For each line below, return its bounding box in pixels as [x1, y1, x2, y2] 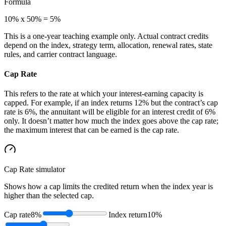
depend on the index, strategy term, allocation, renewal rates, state [4, 40, 212, 49]
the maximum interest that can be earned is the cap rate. [4, 126, 179, 135]
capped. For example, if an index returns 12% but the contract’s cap [4, 98, 218, 107]
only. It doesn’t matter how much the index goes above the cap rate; [4, 117, 218, 126]
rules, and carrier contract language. [4, 49, 117, 59]
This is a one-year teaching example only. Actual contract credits [4, 31, 208, 40]
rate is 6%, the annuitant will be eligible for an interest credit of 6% [4, 107, 215, 117]
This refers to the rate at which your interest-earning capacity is [4, 89, 203, 98]
